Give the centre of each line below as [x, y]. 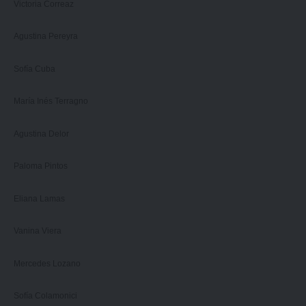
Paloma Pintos [41, 166]
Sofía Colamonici [45, 296]
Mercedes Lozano [47, 263]
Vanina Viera [38, 231]
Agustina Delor [41, 134]
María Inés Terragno [51, 101]
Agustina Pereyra [46, 36]
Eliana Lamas [39, 198]
